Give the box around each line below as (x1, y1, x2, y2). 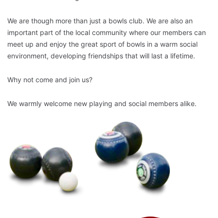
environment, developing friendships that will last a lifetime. (7, 51, 195, 60)
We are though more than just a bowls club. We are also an (7, 16, 193, 25)
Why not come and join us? (7, 75, 92, 84)
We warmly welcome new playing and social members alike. (7, 99, 197, 108)
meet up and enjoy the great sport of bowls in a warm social (7, 39, 198, 48)
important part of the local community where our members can (7, 28, 206, 36)
